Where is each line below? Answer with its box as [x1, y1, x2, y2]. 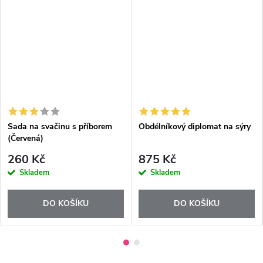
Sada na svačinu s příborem [8, 120, 112, 132]
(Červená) [8, 132, 43, 144]
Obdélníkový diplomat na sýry [139, 120, 251, 132]
